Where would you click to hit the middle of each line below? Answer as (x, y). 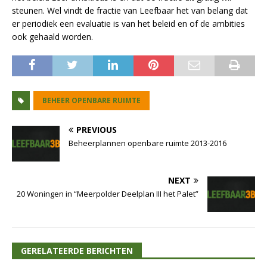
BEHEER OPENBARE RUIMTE (91, 101)
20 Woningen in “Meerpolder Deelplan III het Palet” (108, 194)
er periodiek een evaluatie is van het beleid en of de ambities (128, 24)
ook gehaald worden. (52, 37)
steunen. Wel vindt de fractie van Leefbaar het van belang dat (130, 11)
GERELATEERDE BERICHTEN (77, 251)
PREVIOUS (97, 130)
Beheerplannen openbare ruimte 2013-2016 (148, 143)
